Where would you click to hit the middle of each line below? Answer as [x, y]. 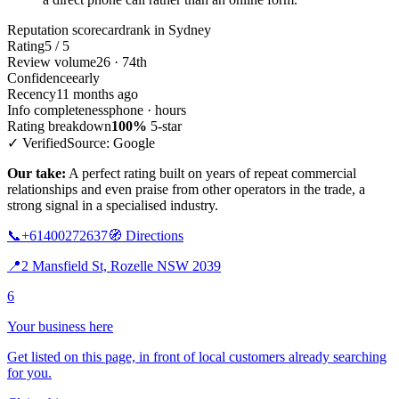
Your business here [60, 326]
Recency [32, 94]
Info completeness [58, 110]
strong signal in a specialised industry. [113, 205]
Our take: [37, 173]
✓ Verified [37, 142]
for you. [29, 372]
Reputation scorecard [66, 29]
